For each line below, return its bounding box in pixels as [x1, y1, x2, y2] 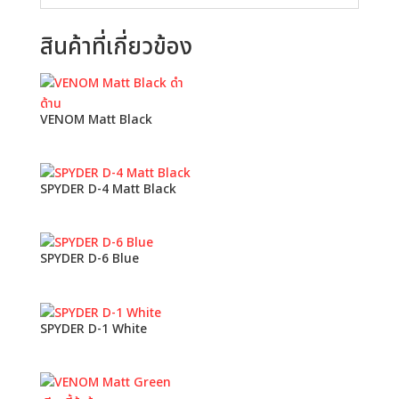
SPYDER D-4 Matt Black [39, 180, 176, 199]
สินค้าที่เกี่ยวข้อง [39, 29, 192, 65]
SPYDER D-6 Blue [39, 249, 139, 269]
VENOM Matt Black [39, 110, 152, 129]
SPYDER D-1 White [39, 319, 147, 338]
